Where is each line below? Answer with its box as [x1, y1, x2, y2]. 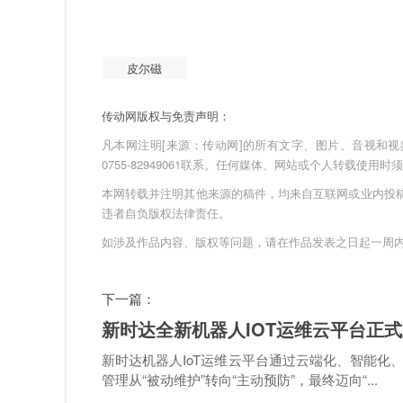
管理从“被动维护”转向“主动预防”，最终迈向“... [102, 370, 378, 389]
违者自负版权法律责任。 [102, 204, 230, 221]
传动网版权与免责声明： [102, 107, 230, 124]
